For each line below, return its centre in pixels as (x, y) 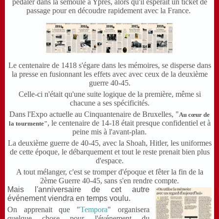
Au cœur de (194, 115)
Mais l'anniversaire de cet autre (78, 190)
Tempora (94, 210)
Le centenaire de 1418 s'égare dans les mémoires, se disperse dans (109, 66)
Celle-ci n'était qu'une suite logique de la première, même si (109, 94)
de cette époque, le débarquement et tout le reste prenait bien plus (109, 152)
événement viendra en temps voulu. (69, 198)
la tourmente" (28, 124)
